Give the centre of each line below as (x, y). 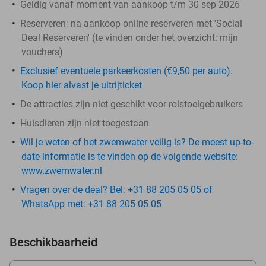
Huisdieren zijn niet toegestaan (85, 123)
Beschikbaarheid (53, 242)
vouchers (40, 52)
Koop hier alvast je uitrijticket (82, 85)
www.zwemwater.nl (62, 170)
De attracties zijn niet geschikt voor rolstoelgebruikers (132, 104)
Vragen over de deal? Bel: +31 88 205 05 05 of (116, 189)
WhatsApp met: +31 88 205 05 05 (91, 204)
